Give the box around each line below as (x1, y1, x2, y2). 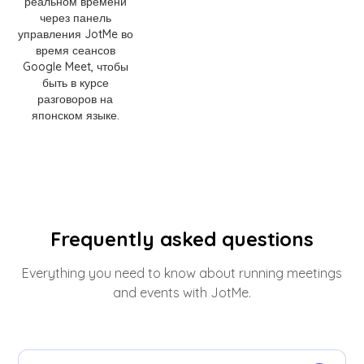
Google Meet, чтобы (22, 59, 128, 75)
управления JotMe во (17, 27, 133, 42)
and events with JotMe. (113, 284, 251, 301)
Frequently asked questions (50, 227, 314, 252)
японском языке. (31, 108, 119, 123)
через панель (39, 11, 111, 26)
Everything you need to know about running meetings (22, 265, 342, 282)
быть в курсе (41, 76, 109, 91)
